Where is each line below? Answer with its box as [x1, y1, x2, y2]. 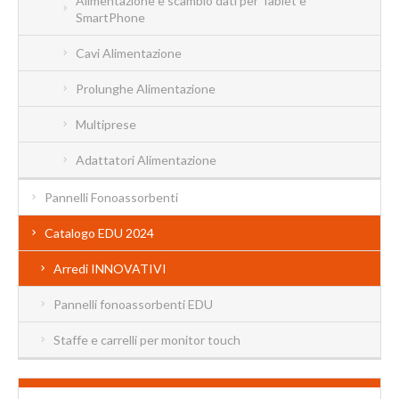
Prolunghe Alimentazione [76, 80, 216, 96]
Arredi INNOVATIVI [53, 260, 167, 276]
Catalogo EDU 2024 [45, 224, 154, 240]
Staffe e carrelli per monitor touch [53, 331, 240, 347]
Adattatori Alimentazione [76, 151, 216, 167]
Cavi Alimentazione [76, 45, 182, 61]
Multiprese [76, 116, 136, 132]
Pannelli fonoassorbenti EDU [53, 296, 213, 312]
